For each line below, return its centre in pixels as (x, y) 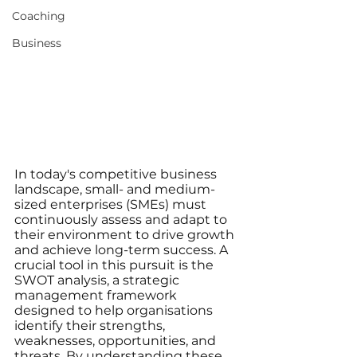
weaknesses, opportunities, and (117, 341)
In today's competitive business (117, 175)
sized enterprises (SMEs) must (112, 205)
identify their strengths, (91, 326)
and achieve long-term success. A (123, 250)
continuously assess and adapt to (122, 220)
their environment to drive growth (126, 235)
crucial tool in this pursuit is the (116, 265)
